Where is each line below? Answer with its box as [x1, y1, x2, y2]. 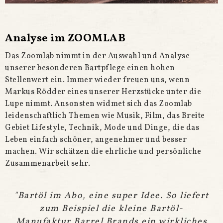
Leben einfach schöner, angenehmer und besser [5, 134, 187, 145]
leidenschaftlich [5, 110, 69, 121]
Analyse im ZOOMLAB [5, 30, 125, 46]
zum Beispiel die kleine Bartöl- [39, 202, 184, 215]
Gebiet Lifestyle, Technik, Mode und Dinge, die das [5, 122, 199, 133]
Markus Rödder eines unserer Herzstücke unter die [5, 86, 201, 98]
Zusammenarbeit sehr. [5, 158, 90, 169]
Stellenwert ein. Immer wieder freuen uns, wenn [5, 74, 190, 86]
